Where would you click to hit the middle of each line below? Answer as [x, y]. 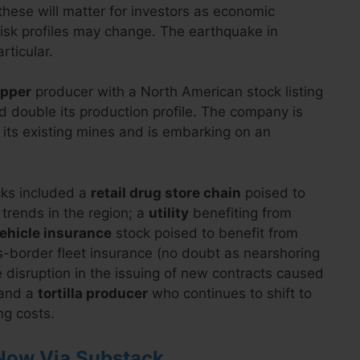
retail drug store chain [166, 192]
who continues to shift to [230, 293]
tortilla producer [93, 293]
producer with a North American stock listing [177, 92]
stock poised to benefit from [205, 233]
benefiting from [240, 213]
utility [169, 213]
